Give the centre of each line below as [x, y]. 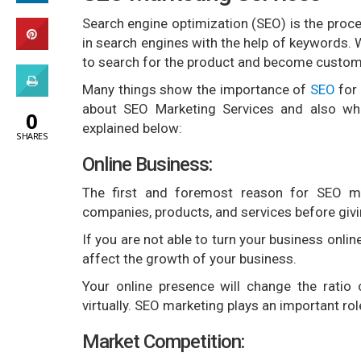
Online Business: [147, 164]
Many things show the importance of [196, 89]
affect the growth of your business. [189, 259]
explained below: [132, 128]
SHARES [32, 135]
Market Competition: [163, 342]
